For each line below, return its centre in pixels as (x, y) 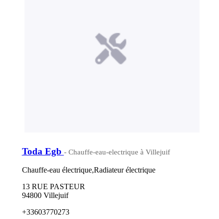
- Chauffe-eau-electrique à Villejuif (117, 152)
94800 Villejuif (45, 196)
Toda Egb (43, 151)
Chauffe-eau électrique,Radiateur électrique (88, 170)
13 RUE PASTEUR (53, 187)
